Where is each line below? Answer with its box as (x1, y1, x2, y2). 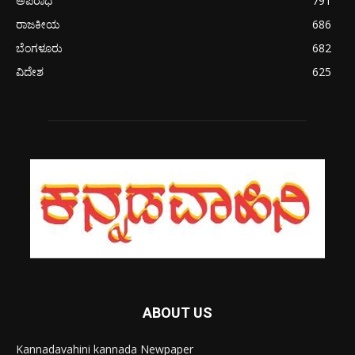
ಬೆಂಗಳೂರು (16, 40, 63, 55)
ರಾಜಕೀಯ (16, 16, 60, 32)
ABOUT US (143, 303, 212, 321)
